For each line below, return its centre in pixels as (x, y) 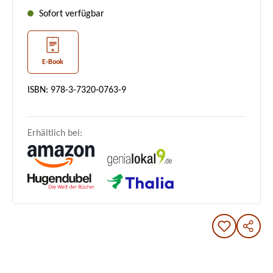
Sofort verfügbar (70, 14)
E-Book (53, 62)
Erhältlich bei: (55, 134)
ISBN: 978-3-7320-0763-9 (77, 90)
